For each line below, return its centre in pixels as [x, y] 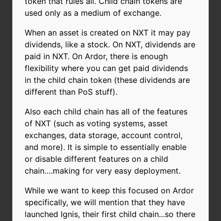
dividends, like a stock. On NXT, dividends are [110, 44]
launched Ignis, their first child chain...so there [110, 214]
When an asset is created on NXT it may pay [108, 32]
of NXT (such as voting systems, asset [96, 123]
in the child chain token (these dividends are [107, 80]
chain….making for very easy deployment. [103, 170]
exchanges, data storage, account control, [104, 135]
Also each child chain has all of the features [106, 111]
